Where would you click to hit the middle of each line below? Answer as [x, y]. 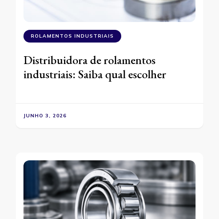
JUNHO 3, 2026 [45, 115]
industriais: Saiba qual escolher [95, 74]
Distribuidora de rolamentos [89, 60]
